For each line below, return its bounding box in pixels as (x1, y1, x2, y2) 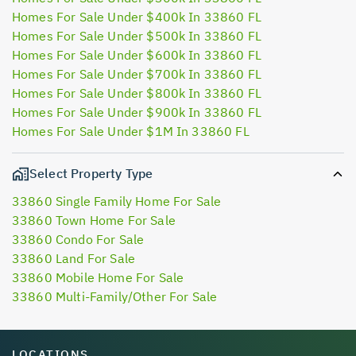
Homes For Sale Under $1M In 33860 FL (12, 123, 250, 139)
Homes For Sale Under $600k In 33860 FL (12, 47, 262, 63)
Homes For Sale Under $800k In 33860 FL (12, 85, 262, 101)
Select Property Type (29, 165, 153, 181)
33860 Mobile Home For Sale (12, 269, 184, 286)
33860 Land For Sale (12, 250, 136, 267)
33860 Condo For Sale (12, 231, 145, 248)
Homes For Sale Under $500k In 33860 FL (12, 28, 262, 44)
